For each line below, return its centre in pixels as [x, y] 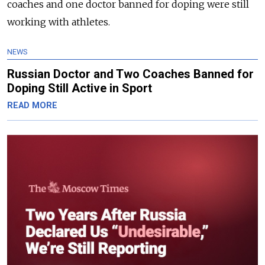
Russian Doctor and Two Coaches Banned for [130, 74]
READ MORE [32, 106]
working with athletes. [59, 22]
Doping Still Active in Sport [80, 88]
